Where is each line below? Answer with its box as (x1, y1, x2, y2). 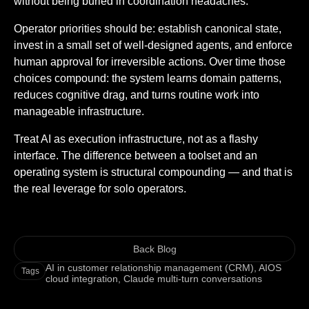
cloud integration (46, 272, 119, 284)
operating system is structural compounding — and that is (14, 166, 292, 178)
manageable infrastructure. (14, 105, 144, 117)
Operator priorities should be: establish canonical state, (14, 22, 281, 34)
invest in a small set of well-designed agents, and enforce (14, 39, 292, 51)
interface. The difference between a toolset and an (14, 149, 257, 161)
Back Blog (132, 243, 177, 255)
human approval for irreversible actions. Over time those (14, 55, 286, 68)
